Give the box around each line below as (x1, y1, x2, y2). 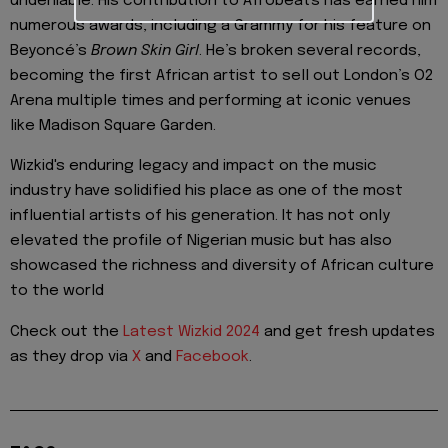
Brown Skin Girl (91, 42, 199, 59)
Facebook (176, 348, 249, 365)
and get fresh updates (260, 323, 435, 340)
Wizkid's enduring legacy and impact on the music (10, 158, 377, 175)
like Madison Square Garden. (10, 117, 216, 134)
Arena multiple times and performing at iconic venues (10, 92, 411, 109)
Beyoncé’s (10, 42, 91, 59)
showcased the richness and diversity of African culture (10, 258, 434, 275)
